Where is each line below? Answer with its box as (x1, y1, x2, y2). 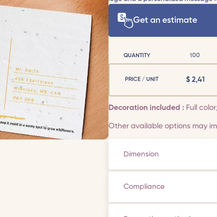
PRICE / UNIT (124, 77, 158, 83)
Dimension (124, 150, 159, 158)
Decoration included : (108, 104, 186, 112)
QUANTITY (124, 52, 151, 59)
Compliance (124, 183, 165, 190)
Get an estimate (133, 16, 197, 25)
